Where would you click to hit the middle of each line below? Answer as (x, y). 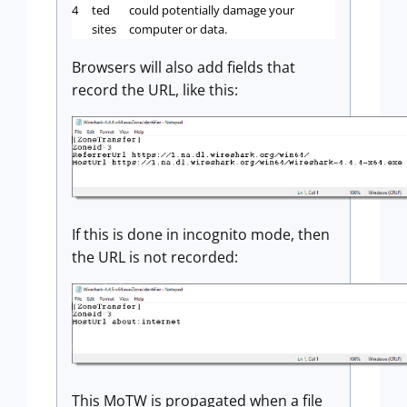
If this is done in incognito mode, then (201, 234)
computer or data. (178, 29)
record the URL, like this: (155, 89)
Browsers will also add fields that (184, 67)
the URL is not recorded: (155, 257)
